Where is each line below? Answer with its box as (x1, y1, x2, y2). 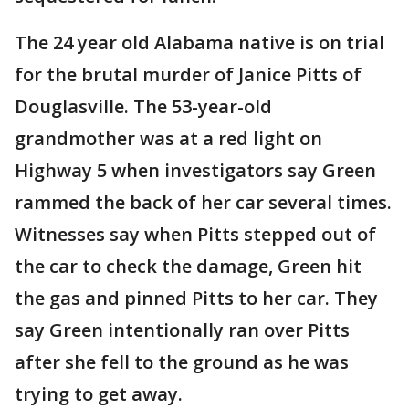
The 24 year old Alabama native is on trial (15, 30, 384, 55)
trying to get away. (15, 382, 183, 406)
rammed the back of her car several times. (15, 190, 392, 215)
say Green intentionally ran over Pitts (15, 318, 350, 342)
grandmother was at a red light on (15, 126, 322, 151)
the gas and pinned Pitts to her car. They (15, 286, 378, 310)
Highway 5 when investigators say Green (15, 158, 376, 183)
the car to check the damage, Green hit (15, 254, 362, 278)
